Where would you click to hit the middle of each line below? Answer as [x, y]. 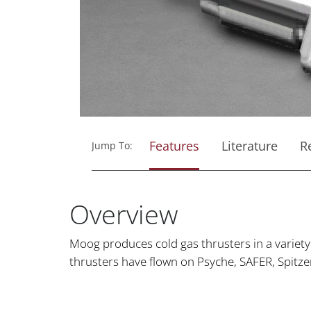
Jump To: [112, 146]
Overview [124, 214]
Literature [250, 146]
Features [174, 146]
